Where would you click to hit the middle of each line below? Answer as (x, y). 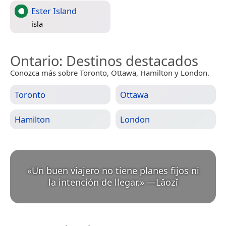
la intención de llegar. (94, 182)
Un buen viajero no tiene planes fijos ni (115, 170)
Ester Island (54, 11)
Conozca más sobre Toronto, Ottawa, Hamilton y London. (110, 72)
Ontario (35, 61)
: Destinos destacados (129, 61)
